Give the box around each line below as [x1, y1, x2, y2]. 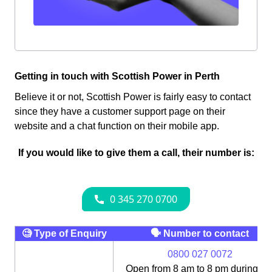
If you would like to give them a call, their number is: [18, 148, 254, 158]
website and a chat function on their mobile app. [15, 121, 219, 132]
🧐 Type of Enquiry [21, 228, 107, 239]
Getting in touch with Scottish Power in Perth [15, 71, 220, 82]
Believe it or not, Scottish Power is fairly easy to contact [15, 92, 251, 103]
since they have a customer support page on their [15, 106, 225, 117]
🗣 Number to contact [150, 228, 249, 239]
